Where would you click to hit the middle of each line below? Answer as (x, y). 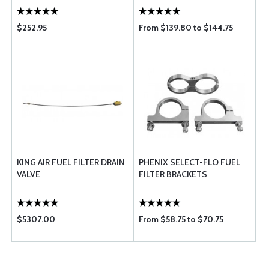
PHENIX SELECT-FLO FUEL (189, 162)
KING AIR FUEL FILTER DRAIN (71, 162)
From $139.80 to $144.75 (186, 28)
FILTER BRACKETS (173, 174)
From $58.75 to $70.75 (181, 219)
